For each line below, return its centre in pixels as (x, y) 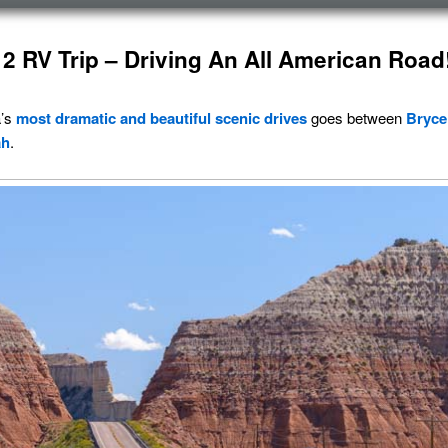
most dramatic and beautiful (113, 118)
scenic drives (261, 118)
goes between (356, 118)
